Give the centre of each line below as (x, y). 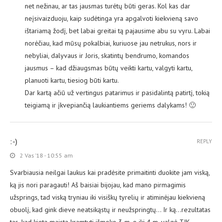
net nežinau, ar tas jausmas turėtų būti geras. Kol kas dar (108, 6)
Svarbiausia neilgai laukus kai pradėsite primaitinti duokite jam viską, (110, 173)
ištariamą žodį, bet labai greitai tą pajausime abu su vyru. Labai (117, 31)
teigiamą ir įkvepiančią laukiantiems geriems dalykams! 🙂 (110, 105)
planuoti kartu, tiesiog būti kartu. (72, 81)
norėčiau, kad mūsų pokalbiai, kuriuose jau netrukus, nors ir (111, 43)
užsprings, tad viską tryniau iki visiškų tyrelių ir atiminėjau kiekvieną (108, 197)
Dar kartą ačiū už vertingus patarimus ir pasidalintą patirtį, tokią (117, 93)
